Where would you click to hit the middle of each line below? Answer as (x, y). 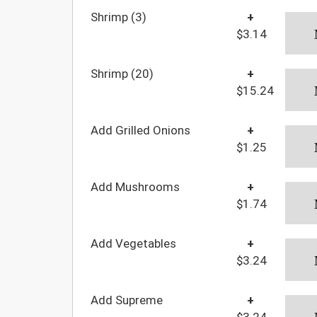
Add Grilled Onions (140, 130)
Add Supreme (127, 300)
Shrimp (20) (122, 73)
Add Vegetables (133, 243)
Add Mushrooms (135, 186)
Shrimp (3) (119, 17)
